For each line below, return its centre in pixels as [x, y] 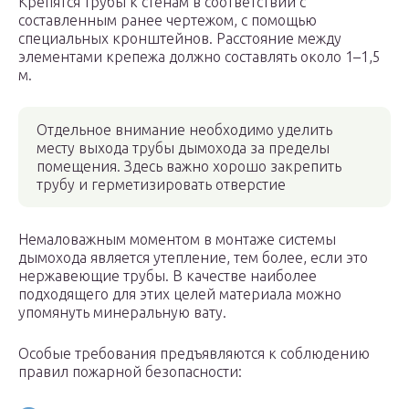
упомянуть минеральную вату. [122, 313]
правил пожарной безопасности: [130, 372]
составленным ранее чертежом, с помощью [168, 21]
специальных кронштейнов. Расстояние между [180, 39]
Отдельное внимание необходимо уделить [184, 130]
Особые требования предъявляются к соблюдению [194, 354]
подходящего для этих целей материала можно [180, 294]
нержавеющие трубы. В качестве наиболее [168, 276]
